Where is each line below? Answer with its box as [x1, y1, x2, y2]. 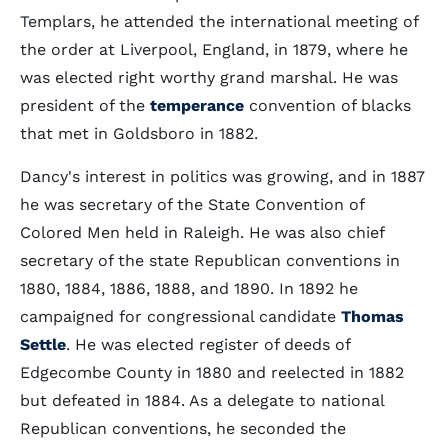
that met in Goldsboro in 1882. [20, 124, 258, 143]
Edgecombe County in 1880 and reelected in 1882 [20, 363, 404, 382]
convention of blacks [249, 96, 411, 115]
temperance [150, 96, 249, 115]
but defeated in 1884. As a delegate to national [20, 391, 384, 410]
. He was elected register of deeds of [66, 335, 350, 354]
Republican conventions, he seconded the [20, 419, 346, 438]
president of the [20, 96, 150, 115]
